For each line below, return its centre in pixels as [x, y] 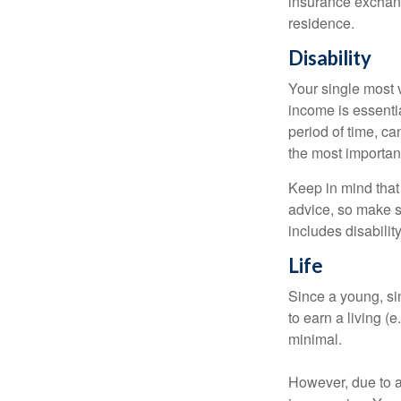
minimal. [315, 339]
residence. [321, 23]
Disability [330, 58]
